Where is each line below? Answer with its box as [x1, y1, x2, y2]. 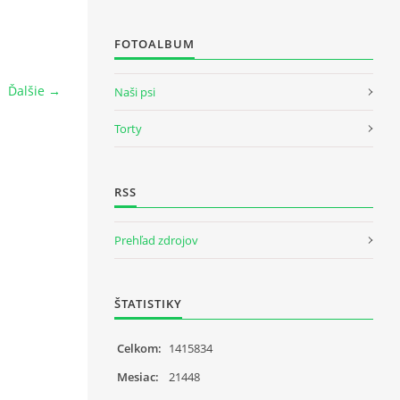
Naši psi [114, 83, 155, 100]
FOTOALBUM [114, 35, 195, 52]
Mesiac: [117, 368, 159, 385]
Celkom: [117, 339, 162, 356]
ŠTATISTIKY [114, 295, 182, 312]
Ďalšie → [8, 82, 61, 99]
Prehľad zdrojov [114, 231, 198, 248]
